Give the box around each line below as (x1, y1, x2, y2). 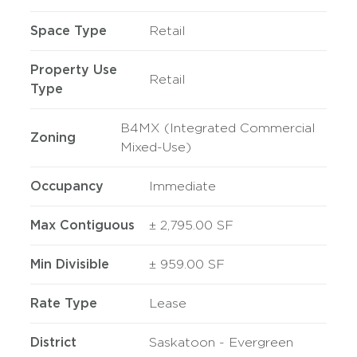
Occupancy (30, 178, 104, 194)
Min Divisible (30, 257, 110, 272)
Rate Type (30, 296, 98, 311)
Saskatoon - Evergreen (148, 335, 293, 350)
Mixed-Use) (120, 139, 192, 155)
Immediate (148, 178, 216, 194)
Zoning (30, 130, 76, 145)
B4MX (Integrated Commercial (120, 120, 316, 135)
